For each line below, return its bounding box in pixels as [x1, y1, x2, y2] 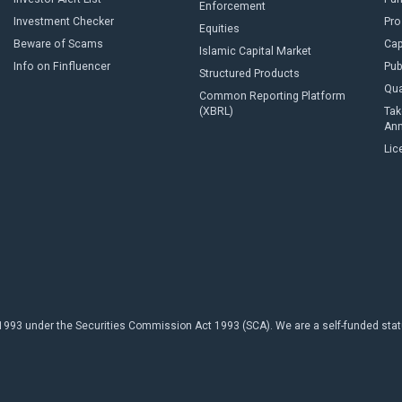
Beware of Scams [13, 38, 103, 50]
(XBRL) [198, 105, 233, 118]
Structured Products [198, 67, 300, 80]
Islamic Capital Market [198, 45, 311, 57]
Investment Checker [13, 15, 114, 28]
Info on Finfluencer [13, 60, 110, 73]
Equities [198, 22, 240, 35]
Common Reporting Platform [198, 90, 345, 102]
